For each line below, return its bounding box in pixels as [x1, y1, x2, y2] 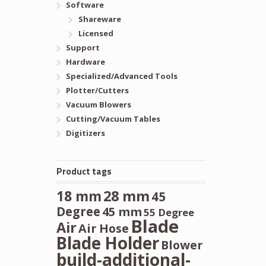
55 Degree [143, 205, 194, 219]
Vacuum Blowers [65, 99, 131, 110]
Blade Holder [56, 231, 159, 254]
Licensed [78, 27, 113, 39]
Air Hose [78, 220, 129, 236]
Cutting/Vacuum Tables [65, 113, 160, 124]
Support [65, 42, 100, 53]
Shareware [78, 13, 121, 24]
